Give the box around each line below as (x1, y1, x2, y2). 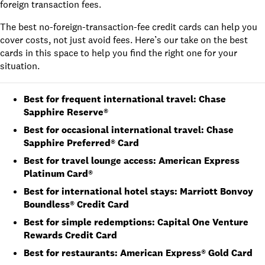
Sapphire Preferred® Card (24, 136, 139, 149)
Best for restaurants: (24, 246, 120, 259)
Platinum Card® (24, 167, 93, 180)
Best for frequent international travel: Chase (24, 92, 226, 105)
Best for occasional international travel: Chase (24, 123, 234, 136)
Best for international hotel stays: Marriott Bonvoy (24, 185, 253, 198)
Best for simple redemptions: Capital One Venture (24, 215, 248, 228)
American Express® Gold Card (120, 246, 253, 259)
